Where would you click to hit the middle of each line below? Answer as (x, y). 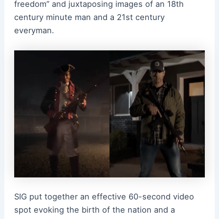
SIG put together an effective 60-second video (104, 196)
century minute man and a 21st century (89, 17)
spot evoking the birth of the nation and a (94, 209)
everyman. (34, 31)
